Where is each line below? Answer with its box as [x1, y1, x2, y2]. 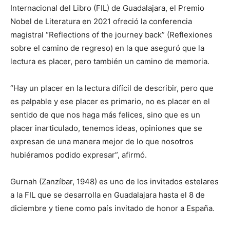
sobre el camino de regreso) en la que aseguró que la [10, 43, 204, 53]
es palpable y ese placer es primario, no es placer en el [10, 97, 210, 107]
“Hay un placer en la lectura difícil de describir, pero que [10, 83, 214, 93]
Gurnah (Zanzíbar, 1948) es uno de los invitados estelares [10, 177, 219, 187]
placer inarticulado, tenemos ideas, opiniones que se [10, 123, 202, 133]
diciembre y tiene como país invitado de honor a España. [10, 203, 215, 214]
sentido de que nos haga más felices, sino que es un [10, 110, 200, 120]
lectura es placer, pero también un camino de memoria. [10, 56, 209, 67]
